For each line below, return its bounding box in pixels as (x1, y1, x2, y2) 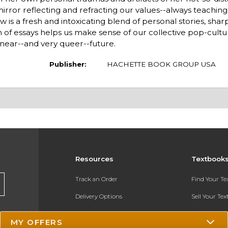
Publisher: (49, 60, 87, 68)
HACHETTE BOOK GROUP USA (106, 60, 216, 68)
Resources (75, 155, 113, 163)
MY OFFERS (10, 217, 63, 227)
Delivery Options (75, 192, 122, 200)
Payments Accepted (75, 210, 133, 217)
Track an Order (75, 175, 118, 183)
